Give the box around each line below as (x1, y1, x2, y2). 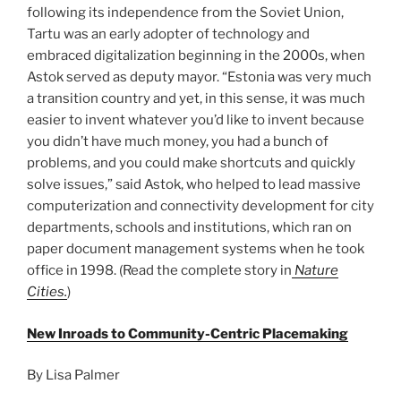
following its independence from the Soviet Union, (27, 4, 344, 21)
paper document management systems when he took (27, 241, 364, 258)
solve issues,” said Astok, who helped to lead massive (27, 176, 361, 193)
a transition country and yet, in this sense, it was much (27, 90, 365, 107)
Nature (292, 262, 338, 279)
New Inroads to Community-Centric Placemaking (27, 325, 348, 342)
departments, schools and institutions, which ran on (27, 219, 352, 236)
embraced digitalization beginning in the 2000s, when (27, 47, 365, 64)
